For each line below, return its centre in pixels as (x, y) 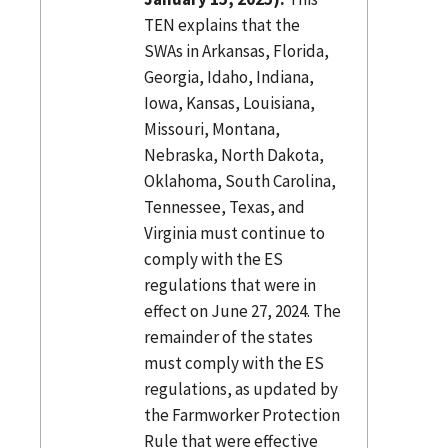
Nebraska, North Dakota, (233, 154)
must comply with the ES (233, 362)
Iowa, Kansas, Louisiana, (229, 102)
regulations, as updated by (240, 388)
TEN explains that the (221, 24)
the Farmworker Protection (241, 414)
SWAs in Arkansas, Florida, (236, 50)
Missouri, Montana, (211, 128)
